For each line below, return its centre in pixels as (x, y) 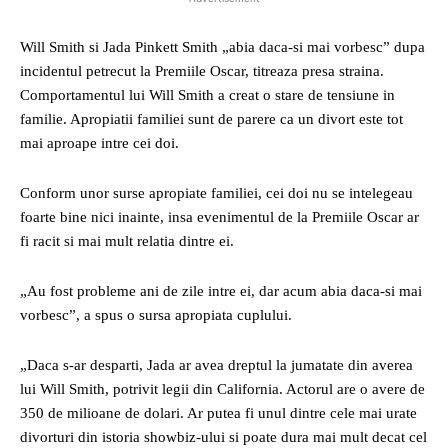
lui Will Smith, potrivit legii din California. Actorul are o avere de (222, 389)
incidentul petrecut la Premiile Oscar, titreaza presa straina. (202, 71)
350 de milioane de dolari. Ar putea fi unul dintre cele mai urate (218, 413)
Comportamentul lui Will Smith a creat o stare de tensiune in (207, 95)
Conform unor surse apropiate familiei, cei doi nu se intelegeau (216, 193)
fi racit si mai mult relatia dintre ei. (127, 241)
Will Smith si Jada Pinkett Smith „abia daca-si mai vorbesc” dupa (222, 47)
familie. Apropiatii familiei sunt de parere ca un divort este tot (211, 119)
